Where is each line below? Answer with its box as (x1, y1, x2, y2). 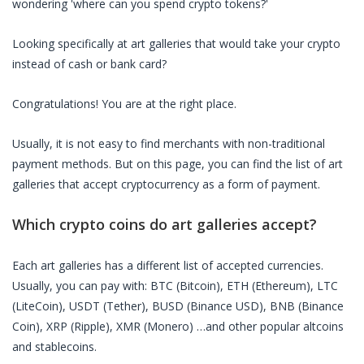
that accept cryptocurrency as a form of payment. (55, 176, 320, 192)
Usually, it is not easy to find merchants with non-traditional (12, 136, 325, 151)
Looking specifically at (12, 36, 131, 51)
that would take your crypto (192, 36, 340, 51)
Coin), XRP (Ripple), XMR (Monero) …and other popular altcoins (12, 318, 344, 334)
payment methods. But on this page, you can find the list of (12, 156, 328, 171)
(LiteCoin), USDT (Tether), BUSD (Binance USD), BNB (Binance (12, 298, 344, 314)
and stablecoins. (12, 339, 97, 354)
